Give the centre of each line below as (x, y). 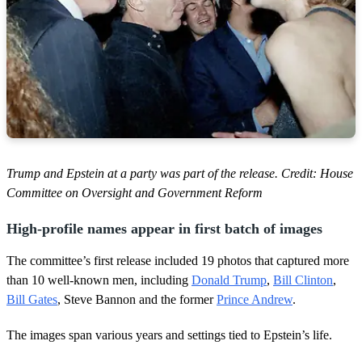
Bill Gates (32, 299)
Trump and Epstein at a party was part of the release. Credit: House (180, 173)
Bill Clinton (303, 280)
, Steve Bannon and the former (137, 299)
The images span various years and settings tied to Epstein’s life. (169, 335)
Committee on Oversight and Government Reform (135, 192)
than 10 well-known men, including (99, 280)
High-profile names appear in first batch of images (164, 228)
